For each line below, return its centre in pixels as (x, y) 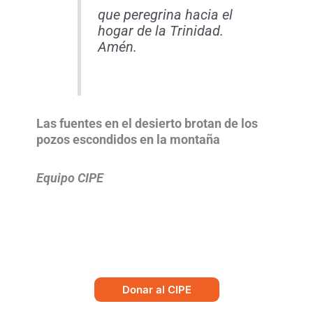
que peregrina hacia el (165, 15)
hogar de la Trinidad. (160, 31)
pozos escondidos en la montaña (129, 140)
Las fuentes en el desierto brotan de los (147, 124)
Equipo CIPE (70, 178)
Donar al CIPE (156, 289)
